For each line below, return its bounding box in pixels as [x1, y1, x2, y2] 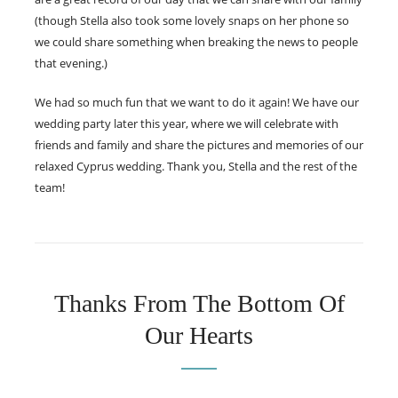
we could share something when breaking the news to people [35, 33, 358, 50]
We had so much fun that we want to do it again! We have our [35, 93, 359, 110]
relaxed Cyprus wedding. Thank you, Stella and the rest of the [35, 157, 357, 174]
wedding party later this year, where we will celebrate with [35, 115, 338, 131]
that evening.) [35, 54, 107, 71]
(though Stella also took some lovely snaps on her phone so [35, 12, 349, 28]
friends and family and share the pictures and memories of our [35, 136, 363, 153]
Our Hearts [145, 321, 253, 349]
